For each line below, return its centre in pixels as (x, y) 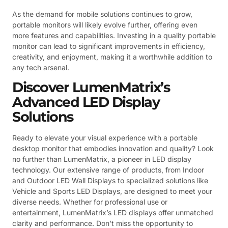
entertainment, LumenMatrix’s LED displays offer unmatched (113, 212)
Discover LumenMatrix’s (91, 87)
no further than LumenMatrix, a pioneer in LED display (102, 159)
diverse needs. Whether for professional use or (90, 202)
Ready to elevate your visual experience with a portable (105, 137)
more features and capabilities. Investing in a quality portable (114, 35)
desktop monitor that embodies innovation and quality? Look (113, 148)
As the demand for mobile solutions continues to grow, (102, 14)
